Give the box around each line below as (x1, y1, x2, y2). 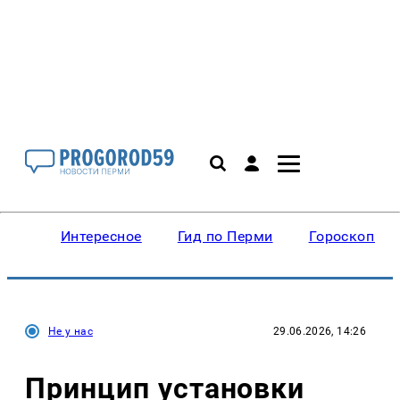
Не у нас (48, 325, 93, 337)
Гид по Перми (177, 228, 273, 245)
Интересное (61, 228, 142, 245)
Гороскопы (308, 228, 386, 245)
